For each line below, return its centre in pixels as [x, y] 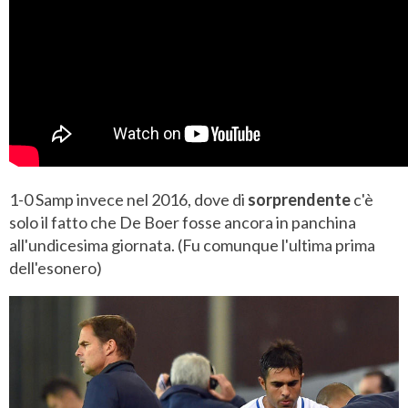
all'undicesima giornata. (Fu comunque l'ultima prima [192, 245]
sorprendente [299, 199]
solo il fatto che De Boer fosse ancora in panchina [183, 222]
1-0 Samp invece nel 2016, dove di [128, 199]
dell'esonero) [56, 267]
